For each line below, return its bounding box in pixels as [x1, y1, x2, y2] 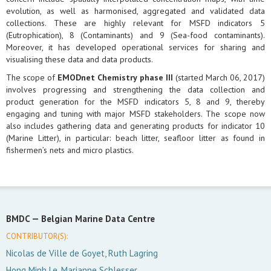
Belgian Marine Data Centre [41, 213, 155, 225]
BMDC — [6, 213, 41, 225]
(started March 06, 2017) [172, 72, 266, 83]
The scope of [6, 72, 58, 83]
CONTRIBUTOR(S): [6, 231, 68, 242]
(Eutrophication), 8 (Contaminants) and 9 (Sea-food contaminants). [6, 30, 265, 41]
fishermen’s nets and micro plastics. [6, 145, 134, 156]
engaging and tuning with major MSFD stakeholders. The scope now [6, 108, 265, 120]
